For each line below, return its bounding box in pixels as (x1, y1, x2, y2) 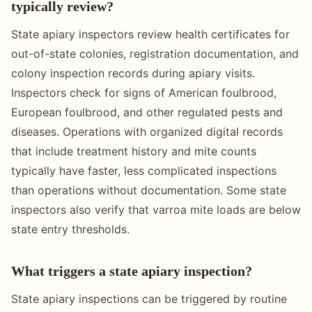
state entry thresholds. (11, 221, 130, 236)
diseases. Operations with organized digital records (11, 124, 283, 139)
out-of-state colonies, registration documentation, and (11, 46, 299, 61)
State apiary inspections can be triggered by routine (11, 291, 287, 306)
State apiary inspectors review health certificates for (11, 26, 290, 41)
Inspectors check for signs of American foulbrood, (11, 85, 276, 100)
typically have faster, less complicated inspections (11, 163, 276, 178)
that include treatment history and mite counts (11, 143, 256, 158)
